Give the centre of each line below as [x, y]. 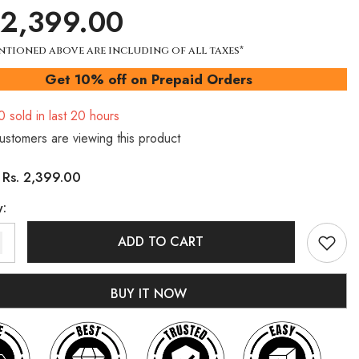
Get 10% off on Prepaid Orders [149, 79]
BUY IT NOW [149, 293]
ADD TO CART [161, 241]
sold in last [38, 115]
